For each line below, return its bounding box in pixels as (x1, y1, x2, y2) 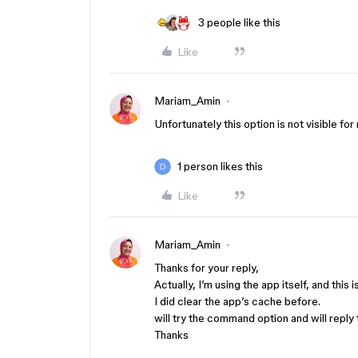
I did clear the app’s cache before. (154, 295, 320, 308)
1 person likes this (177, 160, 263, 173)
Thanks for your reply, (154, 261, 259, 274)
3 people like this (198, 16, 280, 29)
